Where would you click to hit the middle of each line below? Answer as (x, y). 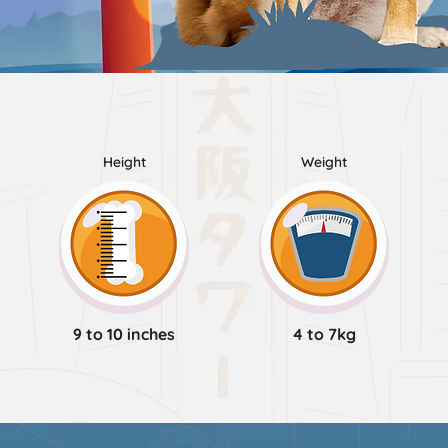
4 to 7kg (323, 333)
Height (124, 161)
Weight (324, 161)
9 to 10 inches (123, 333)
